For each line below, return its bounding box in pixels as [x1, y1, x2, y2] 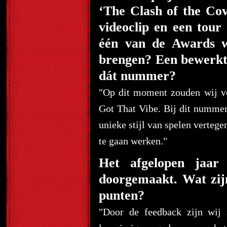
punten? [99, 188, 144, 203]
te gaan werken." [99, 135, 167, 146]
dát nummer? [99, 68, 176, 83]
